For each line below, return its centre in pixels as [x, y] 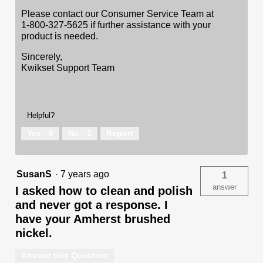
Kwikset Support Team [68, 68]
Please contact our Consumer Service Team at [117, 14]
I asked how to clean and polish [104, 190]
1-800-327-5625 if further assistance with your [116, 25]
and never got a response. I [92, 205]
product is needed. [60, 36]
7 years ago [87, 174]
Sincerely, [42, 56]
